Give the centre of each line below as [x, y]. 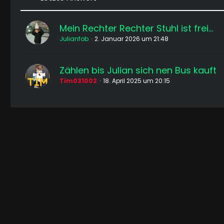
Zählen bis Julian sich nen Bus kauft [138, 70]
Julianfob [74, 38]
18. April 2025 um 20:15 [136, 81]
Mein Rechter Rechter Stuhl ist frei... [136, 28]
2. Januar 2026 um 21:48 [131, 38]
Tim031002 [78, 81]
